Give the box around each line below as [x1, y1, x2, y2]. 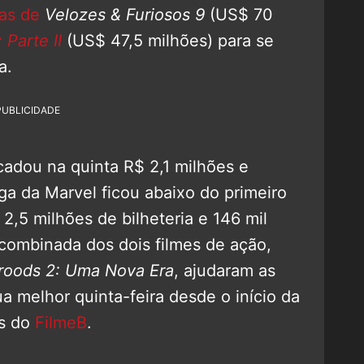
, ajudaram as [174, 260, 275, 280]
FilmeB [35, 312, 87, 332]
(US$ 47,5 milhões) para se [62, 30, 274, 50]
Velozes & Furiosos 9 [45, 4, 205, 24]
